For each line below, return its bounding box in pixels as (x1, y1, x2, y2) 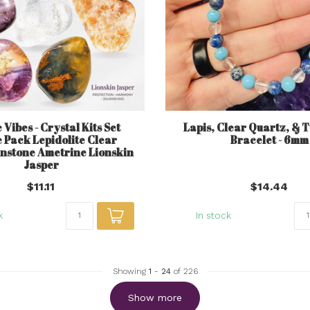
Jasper (23, 157, 59, 172)
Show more (128, 291, 182, 303)
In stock (195, 210, 231, 221)
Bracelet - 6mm (230, 132, 309, 147)
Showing (112, 266, 149, 276)
